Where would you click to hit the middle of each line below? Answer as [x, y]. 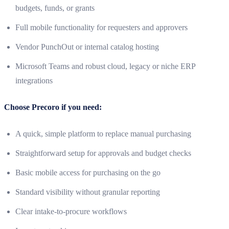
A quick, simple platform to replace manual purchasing [103, 133]
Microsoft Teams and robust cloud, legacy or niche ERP [105, 66]
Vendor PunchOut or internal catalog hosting [87, 47]
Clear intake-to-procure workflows [71, 211]
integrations [34, 80]
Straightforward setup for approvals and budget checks [103, 153]
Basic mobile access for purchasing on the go [88, 172]
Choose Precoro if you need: [53, 107]
